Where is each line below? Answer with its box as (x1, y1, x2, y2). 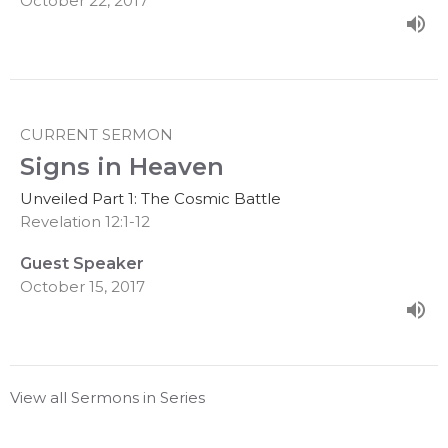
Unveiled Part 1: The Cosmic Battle (20, 189, 281, 209)
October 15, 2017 (20, 277, 145, 297)
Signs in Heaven (20, 152, 224, 182)
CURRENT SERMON (20, 125, 173, 145)
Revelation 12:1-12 (20, 212, 150, 232)
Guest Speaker (20, 254, 144, 274)
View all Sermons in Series (10, 388, 205, 408)
